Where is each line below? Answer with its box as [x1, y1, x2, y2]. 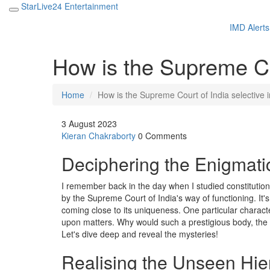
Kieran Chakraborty [61, 130, 136, 142]
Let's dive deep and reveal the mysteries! [61, 228, 218, 240]
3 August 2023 [61, 118, 117, 130]
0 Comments [138, 130, 187, 142]
